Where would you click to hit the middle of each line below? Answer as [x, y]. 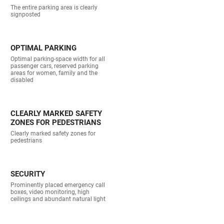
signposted [26, 15]
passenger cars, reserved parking [55, 66]
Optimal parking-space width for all [58, 59]
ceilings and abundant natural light [58, 199]
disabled [22, 80]
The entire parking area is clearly [54, 8]
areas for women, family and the [54, 73]
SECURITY [28, 174]
